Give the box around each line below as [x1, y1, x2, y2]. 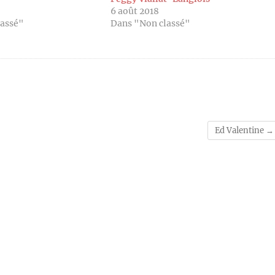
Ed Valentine [215, 125, 266, 136]
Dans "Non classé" [110, 18, 190, 29]
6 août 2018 [110, 6, 159, 17]
